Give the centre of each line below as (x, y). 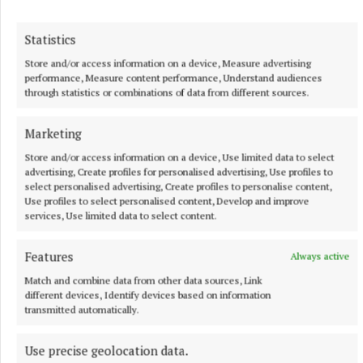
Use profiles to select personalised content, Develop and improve (167, 201)
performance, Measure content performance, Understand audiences (173, 78)
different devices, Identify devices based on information (147, 295)
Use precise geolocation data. (106, 350)
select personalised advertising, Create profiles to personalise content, (178, 186)
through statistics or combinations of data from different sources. (167, 92)
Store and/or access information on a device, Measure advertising (167, 63)
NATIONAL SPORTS (58, 352)
